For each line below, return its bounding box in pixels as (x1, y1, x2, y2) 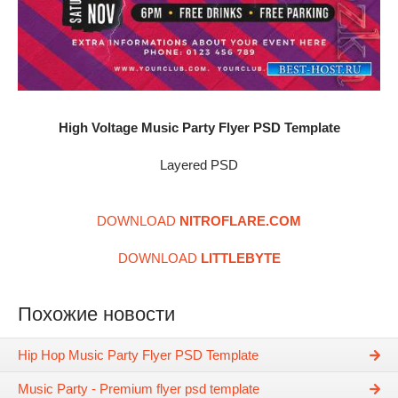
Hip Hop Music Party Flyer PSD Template (18, 347, 259, 363)
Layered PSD (160, 157, 238, 173)
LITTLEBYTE (200, 251, 281, 267)
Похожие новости (18, 303, 175, 326)
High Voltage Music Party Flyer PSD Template (58, 120, 340, 136)
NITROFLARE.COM (179, 213, 301, 229)
